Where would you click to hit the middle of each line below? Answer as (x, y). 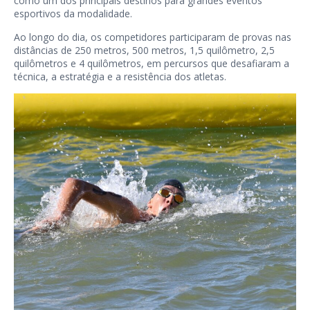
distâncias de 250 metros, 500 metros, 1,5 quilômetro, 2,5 (144, 51)
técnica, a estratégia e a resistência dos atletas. (120, 77)
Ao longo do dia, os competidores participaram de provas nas (153, 37)
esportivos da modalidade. (73, 14)
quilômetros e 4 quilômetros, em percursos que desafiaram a (152, 64)
